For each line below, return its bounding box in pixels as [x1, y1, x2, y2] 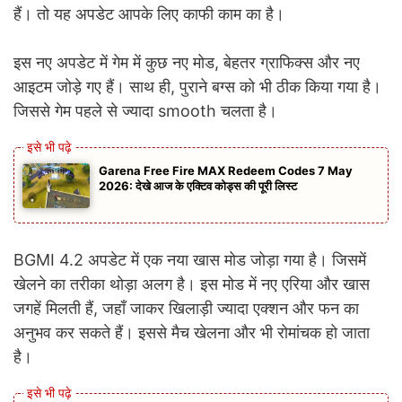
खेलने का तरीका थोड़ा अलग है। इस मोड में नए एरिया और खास [13, 274, 370, 293]
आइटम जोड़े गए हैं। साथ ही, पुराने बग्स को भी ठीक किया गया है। [13, 76, 381, 96]
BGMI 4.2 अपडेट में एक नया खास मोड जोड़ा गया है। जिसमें [13, 249, 366, 269]
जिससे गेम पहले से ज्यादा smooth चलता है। [13, 100, 277, 120]
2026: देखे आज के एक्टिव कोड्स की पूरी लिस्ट [99, 178, 297, 193]
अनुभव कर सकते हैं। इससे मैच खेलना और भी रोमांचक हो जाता [13, 322, 370, 342]
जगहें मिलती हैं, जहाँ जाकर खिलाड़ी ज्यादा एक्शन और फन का [13, 298, 359, 318]
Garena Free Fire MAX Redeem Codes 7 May [99, 162, 353, 178]
